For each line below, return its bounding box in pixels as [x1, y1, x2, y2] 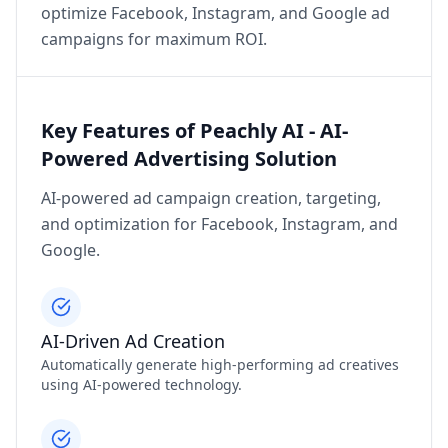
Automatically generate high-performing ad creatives [41, 355, 399, 375]
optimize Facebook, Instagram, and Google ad [41, 2, 390, 25]
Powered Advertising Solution [41, 145, 337, 173]
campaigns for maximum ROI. [41, 28, 267, 51]
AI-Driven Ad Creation [41, 329, 225, 354]
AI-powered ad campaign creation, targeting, [41, 187, 381, 210]
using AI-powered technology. [41, 375, 242, 395]
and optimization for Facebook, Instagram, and [41, 213, 398, 236]
